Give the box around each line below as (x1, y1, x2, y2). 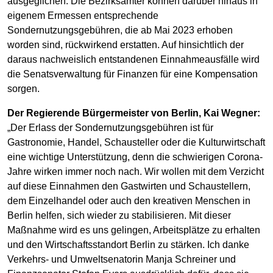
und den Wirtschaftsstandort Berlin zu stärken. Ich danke (7, 239, 249, 250)
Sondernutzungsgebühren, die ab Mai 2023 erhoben (7, 24, 233, 35)
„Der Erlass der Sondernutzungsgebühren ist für (7, 122, 213, 133)
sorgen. (7, 83, 40, 94)
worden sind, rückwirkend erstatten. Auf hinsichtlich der (7, 39, 244, 50)
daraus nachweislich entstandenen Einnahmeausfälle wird (7, 54, 260, 65)
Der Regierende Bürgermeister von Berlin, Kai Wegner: (7, 107, 260, 118)
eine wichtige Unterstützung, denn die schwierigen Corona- (7, 151, 263, 162)
